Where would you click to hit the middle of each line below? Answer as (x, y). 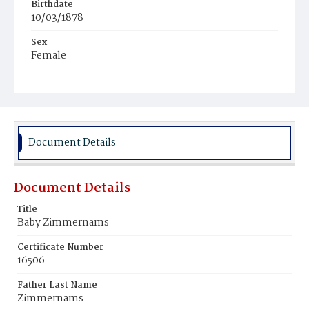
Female (49, 56)
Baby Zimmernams (63, 223)
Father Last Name (57, 285)
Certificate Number (60, 247)
